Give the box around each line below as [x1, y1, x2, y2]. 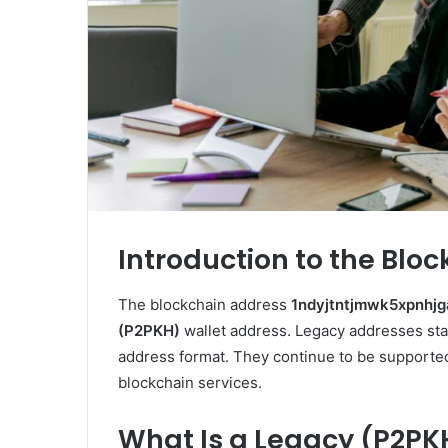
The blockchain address [118, 294, 291, 314]
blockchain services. [118, 372, 262, 392]
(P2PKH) [118, 320, 180, 340]
